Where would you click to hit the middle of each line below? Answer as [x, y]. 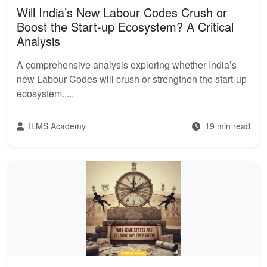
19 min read [226, 126]
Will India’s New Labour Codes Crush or [122, 12]
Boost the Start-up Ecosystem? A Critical [125, 27]
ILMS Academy [56, 126]
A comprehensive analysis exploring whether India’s [127, 65]
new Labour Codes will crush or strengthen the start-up [132, 79]
